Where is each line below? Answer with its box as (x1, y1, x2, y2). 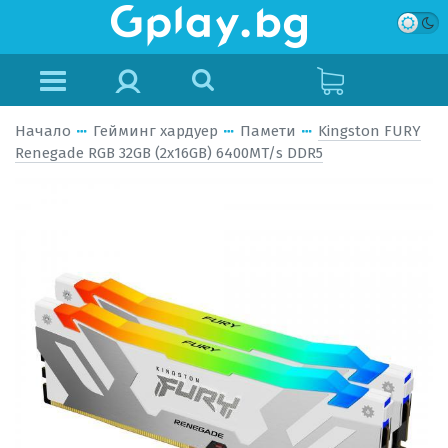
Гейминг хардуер (93, 122, 218, 140)
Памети (240, 122, 296, 140)
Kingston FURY (318, 122, 421, 140)
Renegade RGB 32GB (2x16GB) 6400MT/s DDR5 (15, 144, 323, 162)
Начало (15, 122, 71, 140)
